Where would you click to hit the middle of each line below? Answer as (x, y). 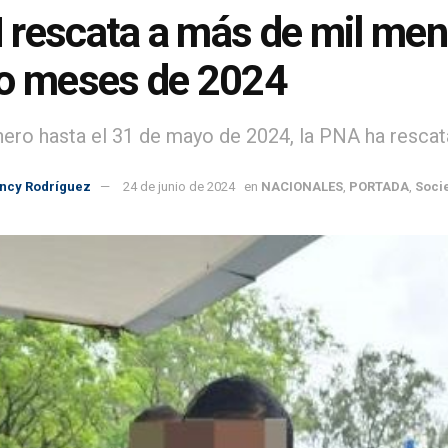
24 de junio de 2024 (179, 186)
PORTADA (379, 186)
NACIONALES (302, 186)
